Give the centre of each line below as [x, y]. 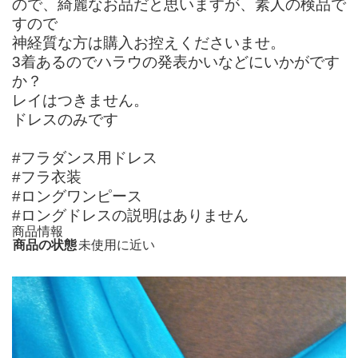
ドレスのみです [65, 119]
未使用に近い [117, 245]
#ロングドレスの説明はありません [130, 215]
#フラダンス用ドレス [85, 157]
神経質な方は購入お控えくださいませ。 [149, 42]
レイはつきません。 [80, 100]
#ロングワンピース [77, 196]
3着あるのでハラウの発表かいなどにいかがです [176, 62]
